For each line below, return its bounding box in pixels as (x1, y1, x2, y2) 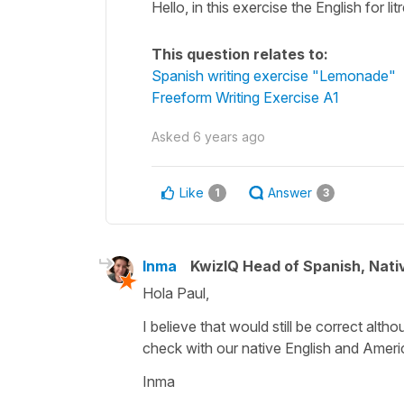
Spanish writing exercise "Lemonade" (151, 66, 396, 85)
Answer (268, 184, 312, 200)
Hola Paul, (142, 283, 209, 302)
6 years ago (193, 128, 265, 144)
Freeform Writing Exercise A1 (151, 87, 339, 106)
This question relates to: (151, 44, 328, 63)
